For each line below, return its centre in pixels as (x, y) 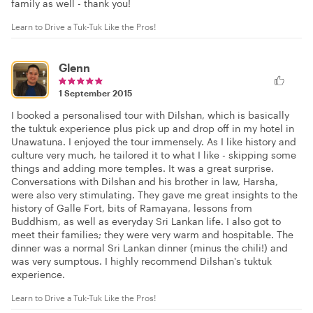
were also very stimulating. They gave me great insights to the (154, 195)
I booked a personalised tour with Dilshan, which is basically (150, 115)
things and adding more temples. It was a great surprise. (143, 168)
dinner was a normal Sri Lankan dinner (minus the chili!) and (150, 248)
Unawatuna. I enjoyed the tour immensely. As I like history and (154, 142)
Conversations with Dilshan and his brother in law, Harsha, (145, 182)
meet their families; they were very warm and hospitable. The (152, 235)
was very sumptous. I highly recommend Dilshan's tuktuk (141, 261)
